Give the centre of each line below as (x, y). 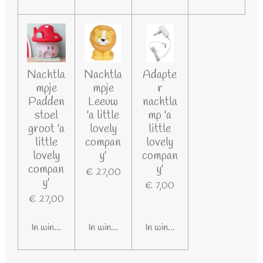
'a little (103, 116)
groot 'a (46, 129)
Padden (46, 102)
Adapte (160, 75)
